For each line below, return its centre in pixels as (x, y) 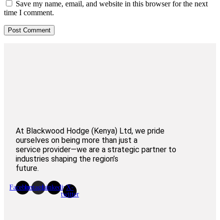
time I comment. (29, 13)
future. (27, 168)
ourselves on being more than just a (77, 140)
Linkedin (54, 187)
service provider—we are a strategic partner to (96, 149)
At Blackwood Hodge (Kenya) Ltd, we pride (90, 131)
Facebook (23, 187)
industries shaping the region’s (67, 159)
